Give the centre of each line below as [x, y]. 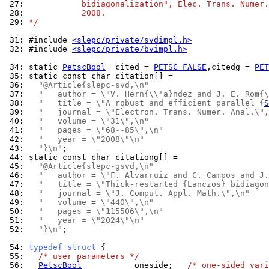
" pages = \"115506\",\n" [101, 211]
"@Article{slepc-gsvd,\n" [96, 166]
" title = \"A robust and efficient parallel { [151, 103]
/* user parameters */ [89, 256]
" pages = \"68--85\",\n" [101, 130]
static [46, 67]
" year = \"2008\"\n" [91, 139]
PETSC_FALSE [180, 67]
